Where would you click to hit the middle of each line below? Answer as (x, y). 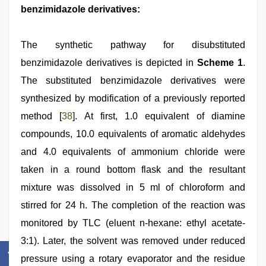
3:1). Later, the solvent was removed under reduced (133, 241)
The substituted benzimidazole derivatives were (133, 80)
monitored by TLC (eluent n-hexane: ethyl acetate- (133, 223)
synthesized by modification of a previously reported (133, 98)
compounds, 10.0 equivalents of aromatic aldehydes (133, 134)
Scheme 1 (220, 63)
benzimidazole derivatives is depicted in (109, 63)
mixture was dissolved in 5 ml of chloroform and (133, 187)
